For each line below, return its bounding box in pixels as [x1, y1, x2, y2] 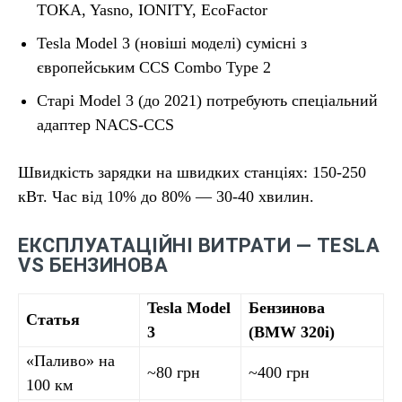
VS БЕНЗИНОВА [18, 254, 168, 276]
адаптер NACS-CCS [37, 116, 174, 134]
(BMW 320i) [249, 323, 335, 341]
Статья [26, 310, 80, 328]
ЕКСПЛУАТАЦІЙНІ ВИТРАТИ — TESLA [18, 234, 380, 257]
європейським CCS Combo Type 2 [37, 58, 271, 76]
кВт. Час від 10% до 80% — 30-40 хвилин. [18, 188, 314, 205]
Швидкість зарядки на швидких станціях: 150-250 [18, 163, 366, 181]
